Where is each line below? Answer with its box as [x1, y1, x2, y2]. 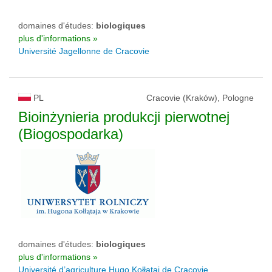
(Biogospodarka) [18, 126, 123, 142]
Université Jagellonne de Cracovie [18, 46, 149, 56]
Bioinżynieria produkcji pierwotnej [18, 109, 229, 125]
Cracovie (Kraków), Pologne [146, 93, 254, 103]
